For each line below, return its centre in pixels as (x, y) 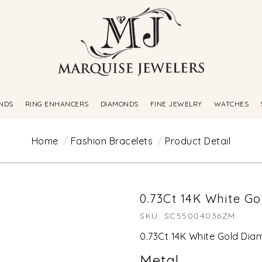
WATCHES (231, 104)
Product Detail (198, 141)
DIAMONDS (119, 104)
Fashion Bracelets (112, 141)
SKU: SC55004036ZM (188, 216)
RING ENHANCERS (57, 104)
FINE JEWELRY (176, 104)
